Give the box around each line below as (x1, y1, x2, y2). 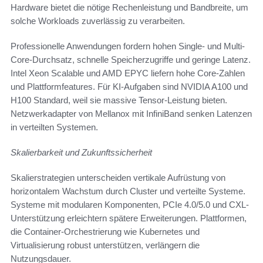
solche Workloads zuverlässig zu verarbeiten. (11, 15, 185, 26)
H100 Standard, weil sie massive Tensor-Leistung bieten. (11, 95, 227, 105)
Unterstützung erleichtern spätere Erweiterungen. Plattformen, (11, 213, 247, 223)
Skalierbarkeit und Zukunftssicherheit (11, 147, 152, 157)
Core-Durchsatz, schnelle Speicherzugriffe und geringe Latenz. (11, 54, 251, 65)
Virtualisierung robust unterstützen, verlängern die (11, 240, 200, 250)
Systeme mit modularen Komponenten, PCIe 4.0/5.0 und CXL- (11, 199, 249, 210)
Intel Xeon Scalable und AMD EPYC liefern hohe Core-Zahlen (11, 68, 245, 78)
